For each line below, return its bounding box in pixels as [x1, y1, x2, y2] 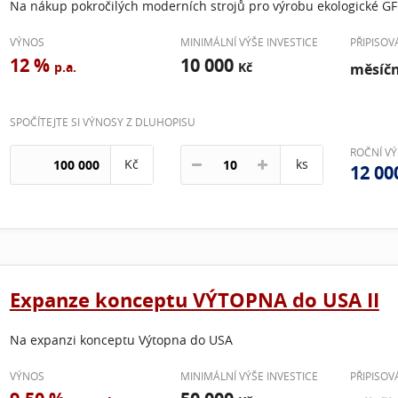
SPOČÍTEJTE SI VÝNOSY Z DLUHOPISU [9, 115, 195, 129]
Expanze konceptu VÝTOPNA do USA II [9, 286, 379, 314]
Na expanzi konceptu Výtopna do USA [9, 331, 233, 348]
